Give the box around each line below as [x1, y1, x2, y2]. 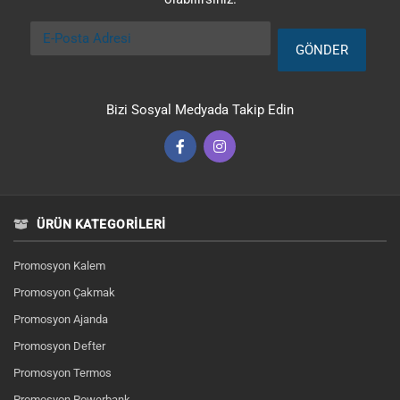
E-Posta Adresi [29, 22, 118, 38]
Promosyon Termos [13, 366, 112, 379]
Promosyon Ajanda [13, 312, 108, 326]
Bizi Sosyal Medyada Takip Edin [106, 102, 294, 118]
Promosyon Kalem [13, 259, 105, 272]
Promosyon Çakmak [13, 286, 115, 299]
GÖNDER [296, 42, 348, 58]
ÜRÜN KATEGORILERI [33, 217, 166, 231]
